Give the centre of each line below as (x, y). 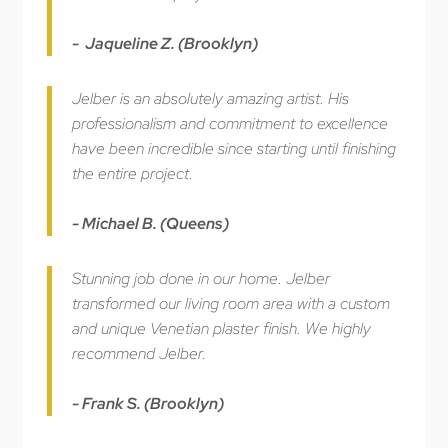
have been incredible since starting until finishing (233, 148)
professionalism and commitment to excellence (229, 123)
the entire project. (132, 173)
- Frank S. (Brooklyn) (147, 403)
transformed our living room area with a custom (230, 303)
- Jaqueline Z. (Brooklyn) (164, 43)
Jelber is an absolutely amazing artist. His (210, 98)
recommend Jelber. (138, 353)
